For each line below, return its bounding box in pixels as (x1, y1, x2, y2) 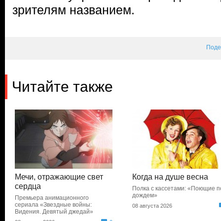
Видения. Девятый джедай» (15, 208, 93, 215)
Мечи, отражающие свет (15, 173, 103, 181)
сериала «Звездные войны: (15, 201, 92, 208)
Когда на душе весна (132, 173, 209, 181)
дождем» (132, 192, 158, 199)
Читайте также (12, 78, 113, 95)
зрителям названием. (12, 3, 135, 17)
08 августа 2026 (132, 203, 173, 209)
